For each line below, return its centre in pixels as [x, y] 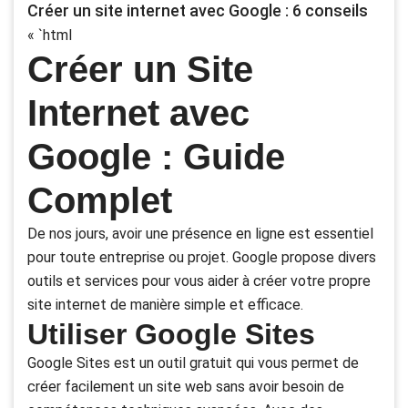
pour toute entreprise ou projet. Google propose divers [202, 258]
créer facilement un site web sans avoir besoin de [186, 387]
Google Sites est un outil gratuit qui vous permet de [193, 363]
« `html [50, 36]
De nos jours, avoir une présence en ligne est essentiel [200, 234]
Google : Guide [156, 157]
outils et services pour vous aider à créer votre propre [199, 281]
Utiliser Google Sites [171, 335]
